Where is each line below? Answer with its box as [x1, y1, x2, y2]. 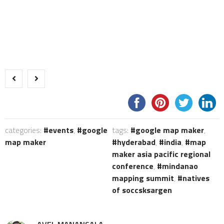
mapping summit [112, 172, 174, 184]
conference [112, 160, 153, 172]
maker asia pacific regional [112, 148, 210, 160]
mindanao [162, 160, 198, 172]
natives [182, 172, 209, 184]
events [48, 124, 73, 136]
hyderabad [117, 136, 155, 148]
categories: [5, 124, 43, 136]
